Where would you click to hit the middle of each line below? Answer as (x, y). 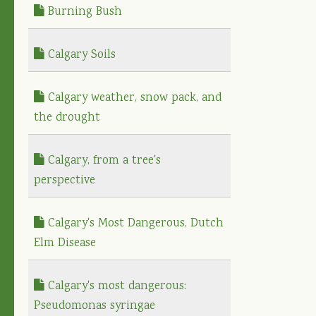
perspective (65, 181)
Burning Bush (83, 12)
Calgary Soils (80, 55)
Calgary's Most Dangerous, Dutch (134, 224)
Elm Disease (65, 243)
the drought (67, 118)
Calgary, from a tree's (103, 161)
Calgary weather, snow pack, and (133, 98)
